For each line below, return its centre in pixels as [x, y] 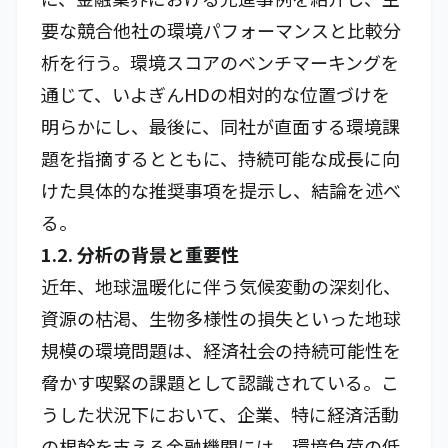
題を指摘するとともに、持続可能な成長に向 [220, 158]
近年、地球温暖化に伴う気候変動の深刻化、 [221, 286]
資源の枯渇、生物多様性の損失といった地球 [221, 318]
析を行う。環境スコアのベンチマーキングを [220, 62]
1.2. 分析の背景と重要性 [140, 254]
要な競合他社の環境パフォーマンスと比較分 [221, 30]
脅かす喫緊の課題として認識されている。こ [220, 382]
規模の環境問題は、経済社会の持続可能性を [221, 350]
